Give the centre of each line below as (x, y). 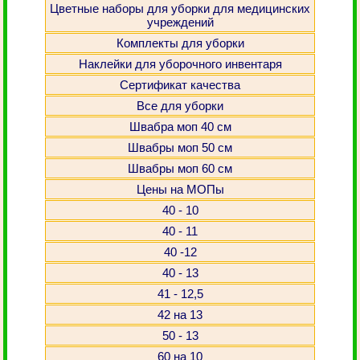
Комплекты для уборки (180, 43)
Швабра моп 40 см (180, 127)
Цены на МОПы (180, 189)
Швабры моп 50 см (180, 147)
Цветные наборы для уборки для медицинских (180, 8)
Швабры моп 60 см (180, 168)
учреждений (180, 22)
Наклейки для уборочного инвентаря (180, 64)
